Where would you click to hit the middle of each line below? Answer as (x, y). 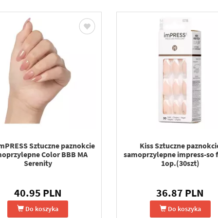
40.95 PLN (38, 193)
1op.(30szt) (180, 163)
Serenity (38, 163)
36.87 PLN (180, 193)
